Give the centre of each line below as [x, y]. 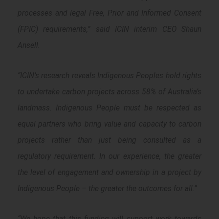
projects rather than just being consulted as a [109, 140]
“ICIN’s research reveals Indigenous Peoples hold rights [109, 76]
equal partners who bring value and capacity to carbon [109, 124]
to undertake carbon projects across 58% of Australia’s [109, 92]
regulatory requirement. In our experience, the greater [109, 156]
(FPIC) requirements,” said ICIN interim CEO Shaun [109, 29]
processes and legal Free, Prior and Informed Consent [109, 13]
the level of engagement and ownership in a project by [109, 173]
